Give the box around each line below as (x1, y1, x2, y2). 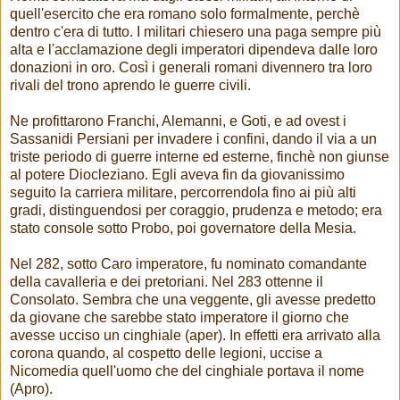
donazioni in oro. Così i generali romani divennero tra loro (10, 60, 372, 76)
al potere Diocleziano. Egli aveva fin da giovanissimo (10, 167, 345, 183)
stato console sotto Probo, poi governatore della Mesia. (10, 221, 356, 237)
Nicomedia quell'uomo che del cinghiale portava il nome (10, 363, 364, 379)
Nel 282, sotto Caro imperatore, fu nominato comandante (10, 256, 367, 272)
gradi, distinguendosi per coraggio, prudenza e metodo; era (10, 203, 382, 219)
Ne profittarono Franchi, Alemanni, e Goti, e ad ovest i (10, 113, 346, 129)
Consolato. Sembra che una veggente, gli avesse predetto (10, 292, 376, 308)
